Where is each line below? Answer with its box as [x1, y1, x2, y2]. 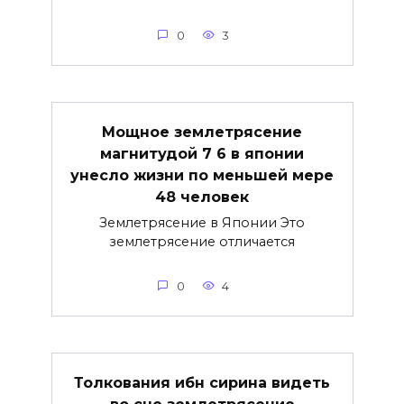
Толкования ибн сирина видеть [74, 373, 330, 391]
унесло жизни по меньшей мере [70, 166, 334, 184]
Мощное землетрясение [102, 123, 302, 141]
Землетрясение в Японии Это [99, 214, 305, 231]
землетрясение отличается [109, 233, 295, 250]
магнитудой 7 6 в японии [100, 144, 304, 162]
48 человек [155, 188, 249, 206]
